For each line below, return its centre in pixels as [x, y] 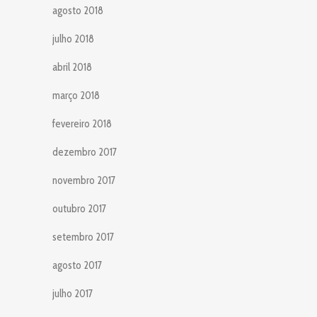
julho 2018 [73, 39]
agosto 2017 [77, 265]
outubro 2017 [79, 208]
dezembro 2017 [85, 152]
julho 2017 [73, 293]
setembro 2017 [83, 237]
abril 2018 [72, 67]
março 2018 [76, 95]
